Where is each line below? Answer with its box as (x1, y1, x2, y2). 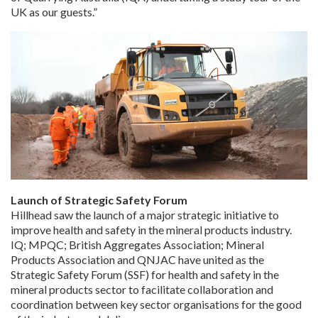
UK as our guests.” (11, 4, 99, 18)
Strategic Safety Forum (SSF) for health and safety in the (11, 267, 279, 281)
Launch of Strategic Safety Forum (11, 192, 190, 207)
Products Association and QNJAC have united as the (11, 252, 264, 266)
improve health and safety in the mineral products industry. (11, 222, 294, 236)
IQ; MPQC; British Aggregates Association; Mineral (11, 237, 264, 251)
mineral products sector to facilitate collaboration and (11, 282, 273, 296)
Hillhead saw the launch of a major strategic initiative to (11, 207, 279, 221)
